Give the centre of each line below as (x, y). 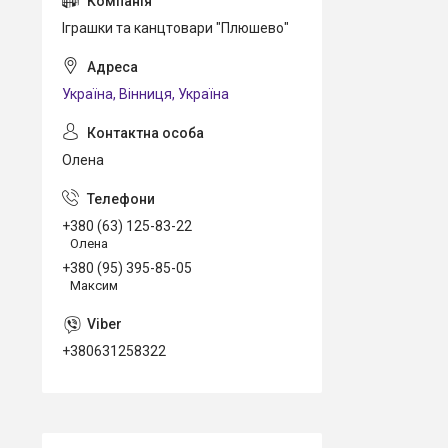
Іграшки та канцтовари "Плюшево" (175, 28)
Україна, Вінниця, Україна (145, 94)
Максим (94, 285)
